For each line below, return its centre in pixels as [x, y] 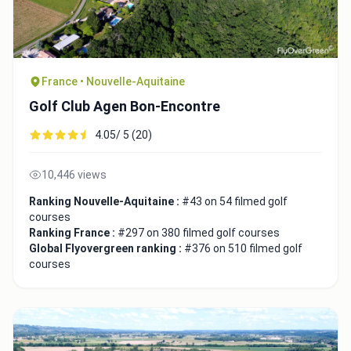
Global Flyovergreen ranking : [107, 249]
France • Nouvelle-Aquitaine [113, 82]
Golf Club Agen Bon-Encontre [125, 107]
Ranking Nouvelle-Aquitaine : [105, 202]
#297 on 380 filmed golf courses [199, 233]
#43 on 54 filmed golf [235, 202]
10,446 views [74, 175]
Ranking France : [73, 233]
